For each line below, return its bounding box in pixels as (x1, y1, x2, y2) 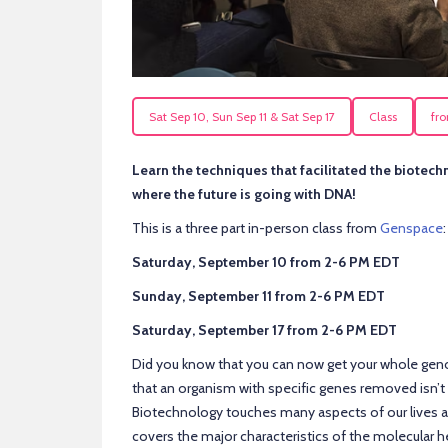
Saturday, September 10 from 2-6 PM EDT (132, 252, 400, 271)
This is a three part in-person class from (132, 218, 380, 237)
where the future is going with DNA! (132, 184, 356, 203)
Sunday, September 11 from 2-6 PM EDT (132, 286, 385, 305)
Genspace (380, 218, 443, 237)
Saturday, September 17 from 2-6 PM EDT (132, 320, 397, 339)
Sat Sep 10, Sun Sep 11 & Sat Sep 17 (149, 109, 335, 124)
